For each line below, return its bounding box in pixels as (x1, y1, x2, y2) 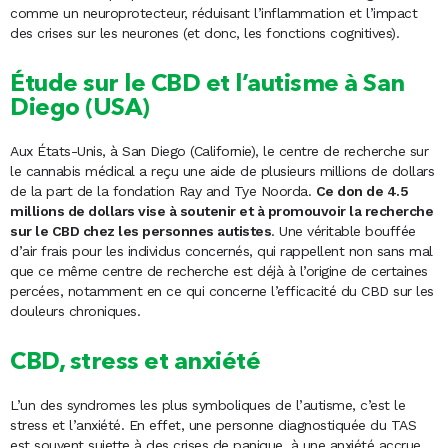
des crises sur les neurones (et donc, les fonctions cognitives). (10, 25, 399, 42)
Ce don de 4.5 (315, 183, 408, 200)
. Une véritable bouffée (271, 223, 416, 240)
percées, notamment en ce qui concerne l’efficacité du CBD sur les (10, 283, 434, 300)
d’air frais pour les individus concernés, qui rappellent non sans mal (10, 243, 433, 260)
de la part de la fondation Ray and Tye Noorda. (10, 183, 316, 200)
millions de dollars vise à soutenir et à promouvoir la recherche (10, 203, 433, 220)
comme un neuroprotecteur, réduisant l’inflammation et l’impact (10, 5, 417, 22)
